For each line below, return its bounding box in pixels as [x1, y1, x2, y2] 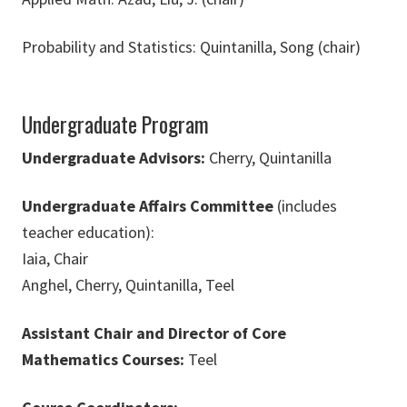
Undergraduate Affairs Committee [22, 195, 273, 217]
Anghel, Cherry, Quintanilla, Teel [22, 274, 234, 296]
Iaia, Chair [22, 248, 88, 270]
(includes [273, 195, 337, 217]
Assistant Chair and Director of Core [22, 323, 286, 344]
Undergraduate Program [22, 108, 209, 141]
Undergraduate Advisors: [22, 147, 205, 169]
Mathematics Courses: [22, 349, 184, 371]
